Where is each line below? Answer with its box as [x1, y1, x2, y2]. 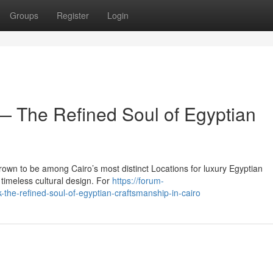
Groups [10, 9, 38, 21]
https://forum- [112, 174, 164, 186]
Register [57, 9, 89, 21]
